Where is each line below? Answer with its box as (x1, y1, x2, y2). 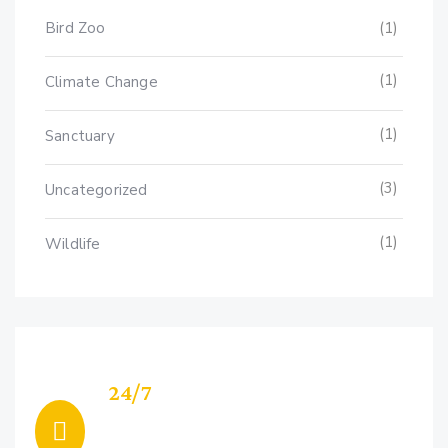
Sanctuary (45, 125, 115, 146)
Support (108, 408, 191, 435)
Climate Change (45, 71, 158, 92)
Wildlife (45, 233, 101, 254)
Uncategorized (45, 179, 148, 200)
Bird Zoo (45, 17, 106, 38)
